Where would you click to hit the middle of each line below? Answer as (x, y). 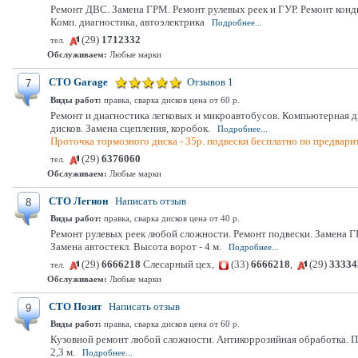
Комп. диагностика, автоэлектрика (127, 22)
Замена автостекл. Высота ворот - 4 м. (136, 247)
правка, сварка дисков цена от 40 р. (171, 218)
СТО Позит (75, 306)
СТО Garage (78, 82)
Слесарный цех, (180, 264)
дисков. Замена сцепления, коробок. (130, 128)
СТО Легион (78, 201)
